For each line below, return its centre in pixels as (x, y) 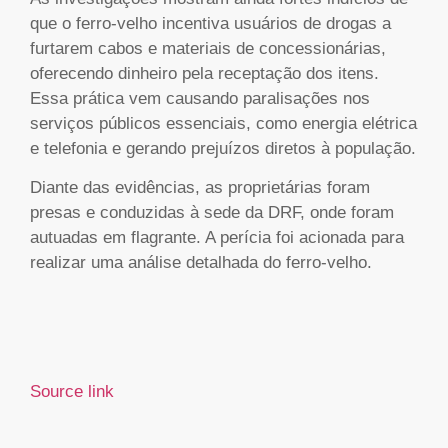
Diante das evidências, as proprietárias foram (200, 188)
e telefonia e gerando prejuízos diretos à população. (223, 148)
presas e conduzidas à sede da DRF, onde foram (212, 213)
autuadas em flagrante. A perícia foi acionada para (217, 238)
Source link (72, 391)
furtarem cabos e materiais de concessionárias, (208, 48)
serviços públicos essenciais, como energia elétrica (223, 123)
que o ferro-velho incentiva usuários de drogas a (210, 23)
